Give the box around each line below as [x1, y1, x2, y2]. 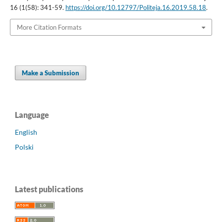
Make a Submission [22, 69, 79, 77]
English [15, 128, 37, 137]
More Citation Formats [16, 23, 82, 32]
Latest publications [15, 184, 83, 194]
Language [15, 110, 49, 120]
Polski [15, 143, 34, 152]
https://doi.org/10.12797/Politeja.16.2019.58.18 [65, 3, 206, 11]
